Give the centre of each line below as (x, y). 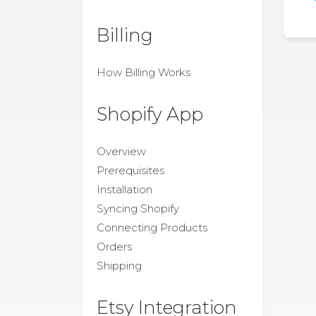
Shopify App (150, 114)
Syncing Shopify (138, 208)
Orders (114, 247)
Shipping (119, 266)
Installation (124, 189)
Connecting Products (152, 227)
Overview (121, 151)
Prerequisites (130, 170)
